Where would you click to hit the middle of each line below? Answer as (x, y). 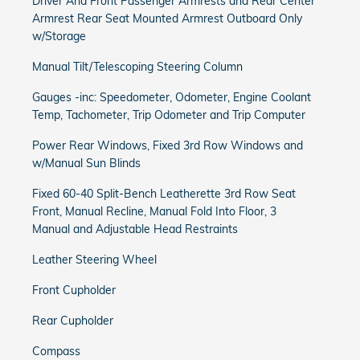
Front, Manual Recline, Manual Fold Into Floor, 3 (154, 211)
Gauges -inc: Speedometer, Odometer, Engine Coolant (172, 97)
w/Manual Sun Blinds (86, 163)
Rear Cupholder (73, 321)
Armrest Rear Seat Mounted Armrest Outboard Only (167, 18)
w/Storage (59, 36)
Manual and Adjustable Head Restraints (135, 229)
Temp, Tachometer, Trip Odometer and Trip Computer (169, 115)
